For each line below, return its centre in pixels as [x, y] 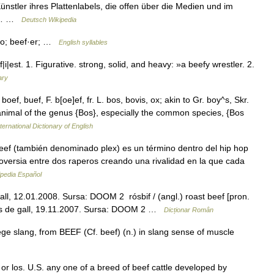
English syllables [83, 42]
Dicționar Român [189, 210]
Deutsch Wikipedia [49, 20]
